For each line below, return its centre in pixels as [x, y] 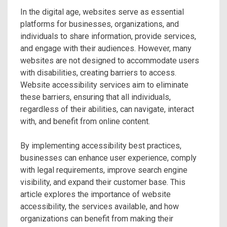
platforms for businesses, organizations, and [100, 24]
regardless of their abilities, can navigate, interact [107, 109]
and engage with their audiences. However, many [106, 48]
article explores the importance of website [96, 194]
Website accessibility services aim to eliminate [104, 85]
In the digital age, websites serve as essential [102, 12]
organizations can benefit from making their [97, 219]
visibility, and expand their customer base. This [103, 182]
